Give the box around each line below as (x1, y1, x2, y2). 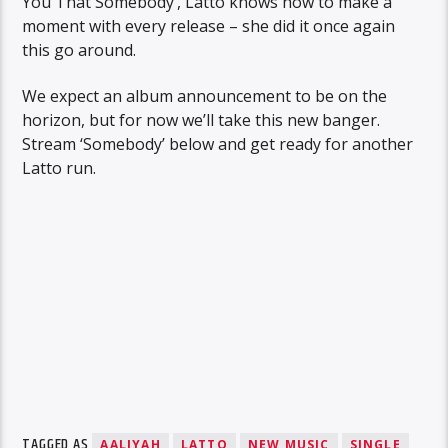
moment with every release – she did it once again (22, 14, 396, 37)
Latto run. (22, 157, 97, 180)
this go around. (22, 38, 137, 61)
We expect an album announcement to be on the (22, 85, 388, 108)
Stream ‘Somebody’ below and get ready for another (22, 133, 414, 156)
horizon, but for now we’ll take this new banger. (22, 109, 381, 132)
